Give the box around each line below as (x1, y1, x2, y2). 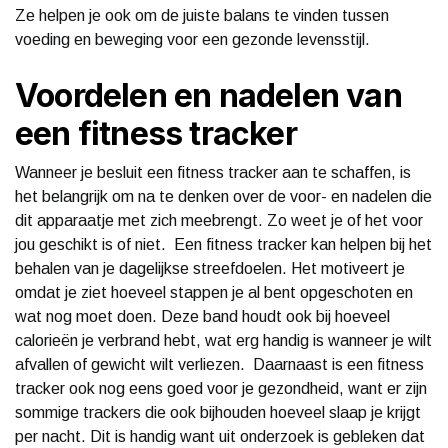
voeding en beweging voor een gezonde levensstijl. (15, 30, 370, 48)
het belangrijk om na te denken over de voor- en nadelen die (15, 187, 432, 205)
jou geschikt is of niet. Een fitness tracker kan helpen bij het (15, 235, 432, 253)
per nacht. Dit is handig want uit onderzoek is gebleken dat (15, 427, 425, 445)
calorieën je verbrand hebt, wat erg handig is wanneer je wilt (15, 331, 432, 349)
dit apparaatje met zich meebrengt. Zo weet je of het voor (15, 211, 423, 229)
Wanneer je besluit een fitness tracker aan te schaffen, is (15, 163, 411, 181)
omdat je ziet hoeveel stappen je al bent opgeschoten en (15, 283, 413, 301)
